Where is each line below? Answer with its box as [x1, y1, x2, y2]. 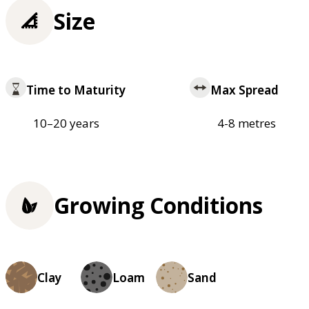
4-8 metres [217, 115, 276, 132]
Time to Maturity [26, 82, 126, 99]
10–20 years [33, 115, 99, 132]
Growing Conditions [54, 190, 263, 221]
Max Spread [210, 82, 279, 99]
